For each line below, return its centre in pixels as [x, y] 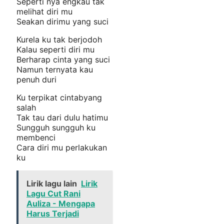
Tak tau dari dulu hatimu [62, 118]
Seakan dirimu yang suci [62, 22]
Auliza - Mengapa [61, 204]
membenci [36, 138]
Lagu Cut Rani [53, 194]
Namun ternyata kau [55, 70]
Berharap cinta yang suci [63, 60]
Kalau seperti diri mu [55, 50]
